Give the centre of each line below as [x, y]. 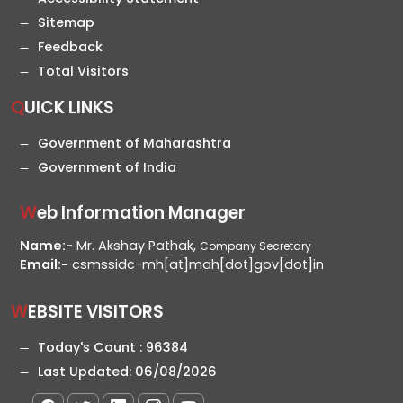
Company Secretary [255, 246]
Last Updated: [86, 372]
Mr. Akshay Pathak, [136, 246]
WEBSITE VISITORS [96, 312]
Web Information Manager [141, 213]
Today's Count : [92, 348]
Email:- [44, 265]
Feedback [70, 47]
